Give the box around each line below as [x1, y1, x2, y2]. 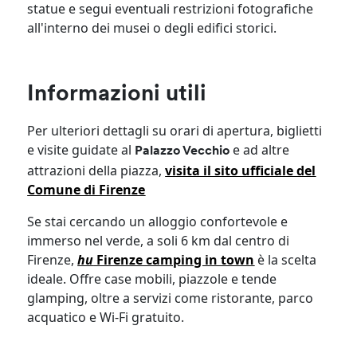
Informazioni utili [27, 83, 207, 106]
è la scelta [254, 250, 317, 269]
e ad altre [229, 140, 290, 159]
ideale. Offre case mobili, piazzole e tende [27, 269, 277, 288]
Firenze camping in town [93, 250, 255, 269]
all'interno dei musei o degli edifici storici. [27, 18, 277, 37]
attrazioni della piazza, [27, 161, 166, 179]
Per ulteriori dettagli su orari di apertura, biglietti [27, 121, 323, 139]
